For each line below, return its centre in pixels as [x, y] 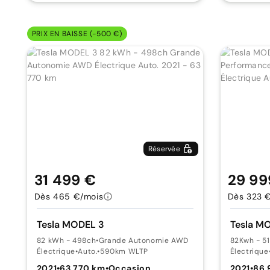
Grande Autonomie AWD [143, 240]
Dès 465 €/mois [69, 196]
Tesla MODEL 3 [70, 224]
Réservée [164, 149]
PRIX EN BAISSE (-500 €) [77, 34]
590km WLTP [124, 251]
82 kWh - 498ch [66, 240]
